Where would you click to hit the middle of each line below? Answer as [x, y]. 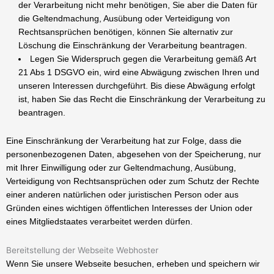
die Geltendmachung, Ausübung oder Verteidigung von [124, 18]
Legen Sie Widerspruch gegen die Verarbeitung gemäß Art [143, 58]
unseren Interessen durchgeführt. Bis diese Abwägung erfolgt [137, 85]
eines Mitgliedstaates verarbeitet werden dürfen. [99, 221]
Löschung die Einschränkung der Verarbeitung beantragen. [133, 45]
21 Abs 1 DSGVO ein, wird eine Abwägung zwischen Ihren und [139, 72]
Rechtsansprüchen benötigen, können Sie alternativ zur [126, 31]
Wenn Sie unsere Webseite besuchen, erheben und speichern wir [133, 264]
